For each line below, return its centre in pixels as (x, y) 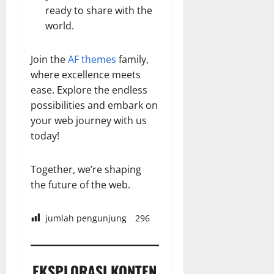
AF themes (92, 59)
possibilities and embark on (94, 105)
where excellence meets (86, 74)
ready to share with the (99, 10)
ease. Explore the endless (89, 90)
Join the (49, 59)
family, (132, 59)
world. (60, 25)
